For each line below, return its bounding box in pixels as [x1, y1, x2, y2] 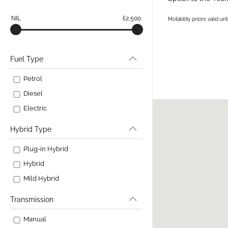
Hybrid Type [10, 125, 51, 133]
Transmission [10, 195, 53, 204]
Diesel [23, 90, 43, 97]
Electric [23, 104, 47, 112]
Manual [23, 215, 46, 223]
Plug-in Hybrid [23, 145, 68, 153]
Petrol [23, 75, 42, 82]
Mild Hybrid [23, 175, 59, 182]
